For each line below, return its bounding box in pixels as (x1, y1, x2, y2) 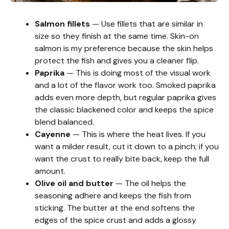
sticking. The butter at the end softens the (35, 202, 195, 214)
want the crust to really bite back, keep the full (35, 153, 209, 165)
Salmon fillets (35, 18, 90, 30)
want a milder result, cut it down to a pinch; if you (35, 141, 219, 152)
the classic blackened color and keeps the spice (35, 104, 214, 116)
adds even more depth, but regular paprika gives (35, 92, 216, 103)
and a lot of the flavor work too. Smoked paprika (35, 80, 216, 91)
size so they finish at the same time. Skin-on (35, 31, 199, 42)
